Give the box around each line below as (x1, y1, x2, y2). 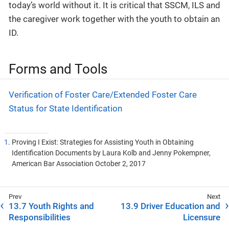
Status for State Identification (9, 103, 122, 113)
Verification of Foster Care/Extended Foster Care (9, 89, 197, 100)
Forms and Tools (9, 61, 107, 77)
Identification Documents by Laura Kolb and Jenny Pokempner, (11, 149, 211, 158)
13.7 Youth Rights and (9, 201, 94, 212)
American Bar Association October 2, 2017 (11, 159, 146, 169)
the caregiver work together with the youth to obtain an (9, 14, 220, 25)
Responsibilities (9, 212, 71, 223)
